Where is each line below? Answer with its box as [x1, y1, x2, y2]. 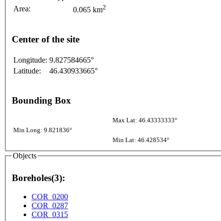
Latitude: [13, 66, 41, 75]
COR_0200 [32, 192, 68, 201]
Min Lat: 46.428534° [112, 136, 169, 144]
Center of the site [12, 34, 79, 45]
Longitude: [13, 55, 47, 64]
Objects [13, 151, 37, 160]
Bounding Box [12, 95, 71, 106]
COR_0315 [32, 210, 68, 219]
